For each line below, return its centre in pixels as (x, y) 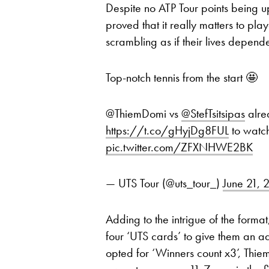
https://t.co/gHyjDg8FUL (167, 131)
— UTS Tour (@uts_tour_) (164, 183)
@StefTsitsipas (213, 114)
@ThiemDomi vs (144, 114)
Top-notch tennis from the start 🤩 (182, 78)
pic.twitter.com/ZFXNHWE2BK (179, 147)
